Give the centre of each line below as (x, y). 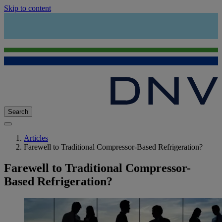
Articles (36, 138)
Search (18, 112)
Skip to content (28, 8)
